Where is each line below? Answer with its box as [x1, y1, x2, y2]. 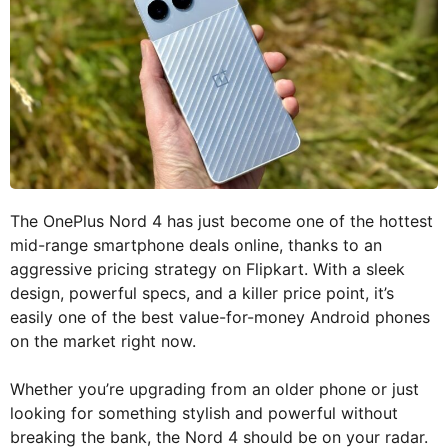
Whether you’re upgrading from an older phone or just [10, 379, 419, 400]
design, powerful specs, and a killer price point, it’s [10, 283, 394, 304]
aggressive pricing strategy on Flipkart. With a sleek [10, 259, 405, 280]
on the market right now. [10, 331, 196, 352]
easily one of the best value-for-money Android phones [10, 307, 430, 328]
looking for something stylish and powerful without [10, 403, 398, 424]
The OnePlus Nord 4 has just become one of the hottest [10, 211, 433, 232]
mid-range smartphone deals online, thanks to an [10, 235, 382, 256]
